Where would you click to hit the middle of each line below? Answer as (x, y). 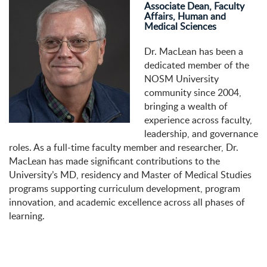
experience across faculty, (198, 120)
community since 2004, (193, 93)
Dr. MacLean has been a (194, 52)
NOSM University (181, 79)
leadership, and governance (201, 134)
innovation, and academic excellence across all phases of (127, 202)
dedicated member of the (197, 65)
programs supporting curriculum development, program (125, 189)
